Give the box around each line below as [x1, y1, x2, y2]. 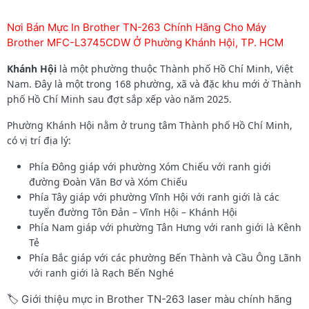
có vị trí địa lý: [7, 133, 71, 147]
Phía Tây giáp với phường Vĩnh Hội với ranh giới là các [29, 190, 279, 203]
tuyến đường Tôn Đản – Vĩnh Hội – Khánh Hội [29, 205, 237, 219]
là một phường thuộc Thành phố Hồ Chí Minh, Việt [57, 61, 293, 75]
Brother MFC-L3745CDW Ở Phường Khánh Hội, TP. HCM [7, 35, 283, 49]
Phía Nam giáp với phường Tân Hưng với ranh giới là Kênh [29, 220, 301, 234]
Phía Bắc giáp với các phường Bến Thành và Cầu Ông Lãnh [29, 250, 301, 264]
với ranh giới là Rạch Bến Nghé [29, 266, 174, 279]
